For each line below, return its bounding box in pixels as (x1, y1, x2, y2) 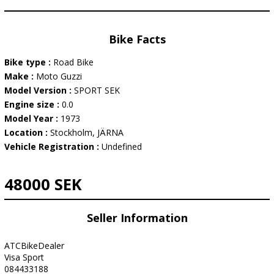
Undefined (102, 141, 142, 152)
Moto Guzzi (36, 70, 82, 82)
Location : (4, 127, 50, 138)
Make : (4, 70, 36, 82)
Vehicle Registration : (4, 141, 102, 152)
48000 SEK (4, 174, 82, 194)
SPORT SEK (74, 84, 120, 96)
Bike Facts (108, 32, 166, 46)
